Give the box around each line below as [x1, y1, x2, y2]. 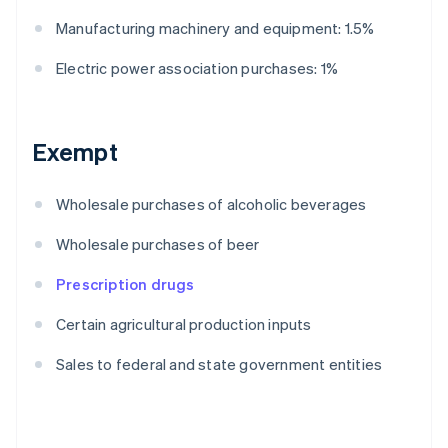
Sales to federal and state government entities [56, 354, 383, 375]
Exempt [32, 136, 118, 168]
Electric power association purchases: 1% [56, 58, 338, 79]
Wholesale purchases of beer [56, 234, 260, 255]
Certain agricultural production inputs [56, 314, 312, 335]
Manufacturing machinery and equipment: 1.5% [56, 18, 375, 39]
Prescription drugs [56, 274, 195, 295]
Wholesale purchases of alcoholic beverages [56, 194, 367, 215]
